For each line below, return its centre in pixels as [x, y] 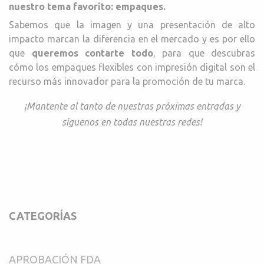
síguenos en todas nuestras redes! [132, 122]
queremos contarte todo [92, 53]
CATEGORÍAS [43, 215]
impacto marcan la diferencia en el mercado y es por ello [132, 39]
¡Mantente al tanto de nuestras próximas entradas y [132, 106]
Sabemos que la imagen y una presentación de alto [132, 24]
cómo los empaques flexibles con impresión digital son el [132, 67]
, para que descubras [204, 53]
